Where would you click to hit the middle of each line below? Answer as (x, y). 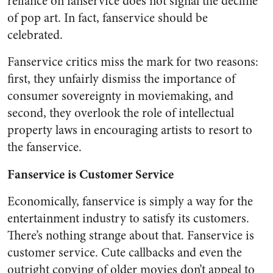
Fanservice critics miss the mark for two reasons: (133, 62)
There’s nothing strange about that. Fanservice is (131, 236)
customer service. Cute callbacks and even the (125, 253)
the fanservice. (44, 147)
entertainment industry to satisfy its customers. (128, 218)
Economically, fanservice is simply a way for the (130, 201)
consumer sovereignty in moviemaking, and (120, 96)
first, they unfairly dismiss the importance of (121, 79)
